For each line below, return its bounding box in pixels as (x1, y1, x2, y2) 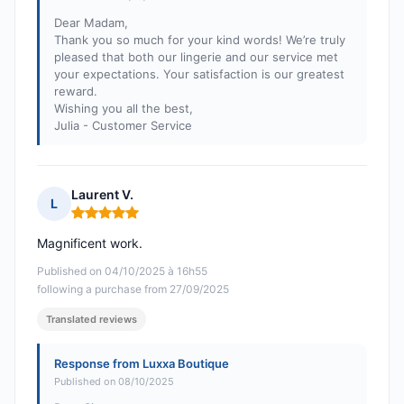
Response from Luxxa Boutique (54, 356, 229, 372)
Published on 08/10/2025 (54, 375, 174, 389)
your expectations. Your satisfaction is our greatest (54, 67, 344, 82)
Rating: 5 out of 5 (70, 211, 179, 229)
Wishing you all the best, (54, 101, 193, 116)
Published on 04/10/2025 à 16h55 (37, 264, 207, 279)
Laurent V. (71, 187, 133, 203)
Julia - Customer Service (54, 118, 192, 133)
